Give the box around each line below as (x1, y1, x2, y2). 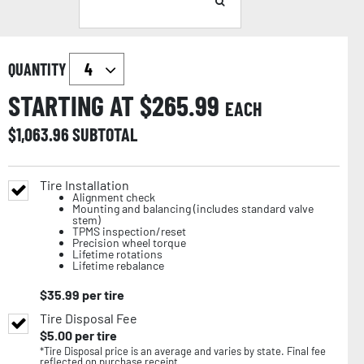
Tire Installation (40, 176, 129, 193)
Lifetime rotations (72, 246, 162, 261)
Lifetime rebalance (72, 258, 164, 272)
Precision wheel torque (72, 235, 186, 249)
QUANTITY (8, 58, 69, 79)
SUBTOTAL (72, 123, 137, 145)
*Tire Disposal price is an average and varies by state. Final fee (40, 344, 326, 357)
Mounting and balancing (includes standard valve (72, 201, 314, 215)
